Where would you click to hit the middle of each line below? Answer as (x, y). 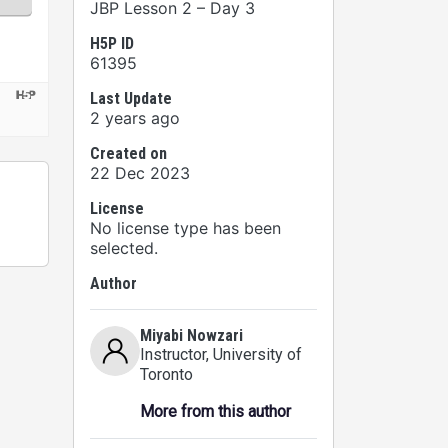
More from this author (215, 411)
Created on (128, 153)
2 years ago (135, 118)
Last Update (131, 98)
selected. (124, 248)
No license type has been (185, 228)
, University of (254, 354)
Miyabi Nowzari (191, 335)
